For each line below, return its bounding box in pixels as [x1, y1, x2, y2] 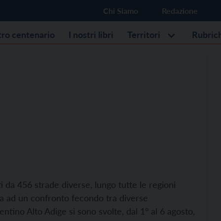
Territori [127, 29, 160, 40]
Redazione [162, 5, 198, 15]
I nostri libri [69, 29, 113, 40]
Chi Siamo [103, 5, 138, 15]
